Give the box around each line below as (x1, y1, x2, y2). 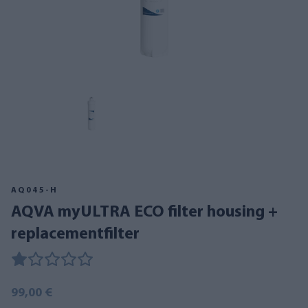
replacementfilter (11, 226, 140, 243)
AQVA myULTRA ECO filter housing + (11, 204, 21, 221)
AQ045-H (11, 186, 58, 195)
